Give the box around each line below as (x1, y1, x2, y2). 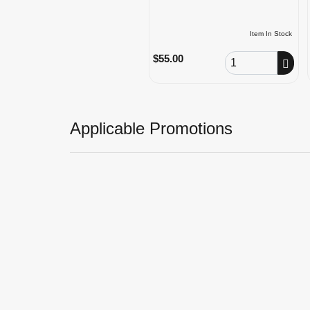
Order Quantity (224, 51, 289, 63)
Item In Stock (249, 30, 292, 38)
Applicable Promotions (69, 119, 232, 138)
